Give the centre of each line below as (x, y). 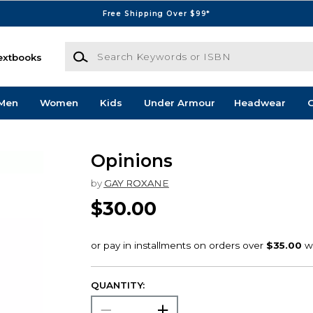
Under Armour (179, 103)
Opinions (131, 161)
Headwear (260, 103)
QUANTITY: (117, 285)
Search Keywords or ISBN (126, 49)
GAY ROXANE (136, 183)
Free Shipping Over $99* (156, 13)
